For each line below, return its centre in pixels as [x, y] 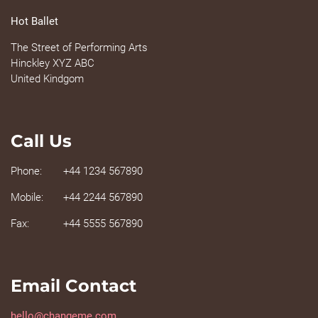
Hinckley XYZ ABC [53, 63]
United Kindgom [47, 79]
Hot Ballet [34, 21]
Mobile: [27, 197]
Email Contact [73, 286]
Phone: [26, 171]
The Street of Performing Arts [79, 48]
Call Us [41, 141]
